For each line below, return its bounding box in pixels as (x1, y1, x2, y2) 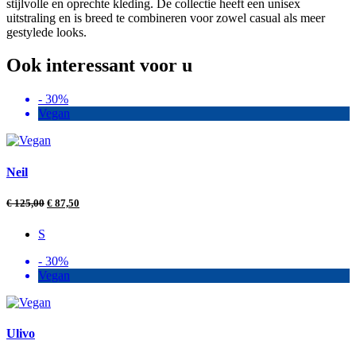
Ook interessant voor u (6, 55, 192, 76)
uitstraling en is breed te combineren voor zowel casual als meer (6, 10, 325, 25)
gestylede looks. (6, 25, 87, 39)
